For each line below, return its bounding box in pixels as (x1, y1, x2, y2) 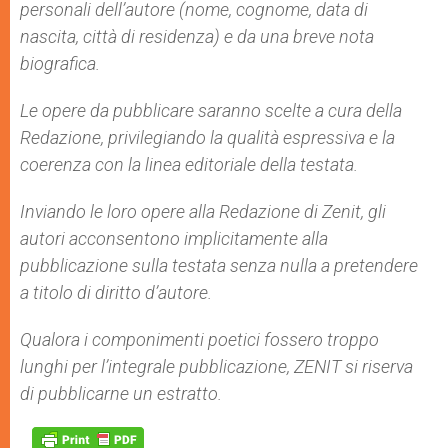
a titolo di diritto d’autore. (20, 282, 212, 303)
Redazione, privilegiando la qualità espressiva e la (20, 127, 395, 148)
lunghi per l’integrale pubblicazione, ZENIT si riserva (20, 356, 413, 377)
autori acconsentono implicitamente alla (20, 228, 328, 249)
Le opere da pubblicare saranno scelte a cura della (20, 100, 402, 121)
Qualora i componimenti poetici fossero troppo (20, 329, 379, 350)
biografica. (20, 53, 100, 74)
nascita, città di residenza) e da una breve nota (20, 26, 374, 47)
